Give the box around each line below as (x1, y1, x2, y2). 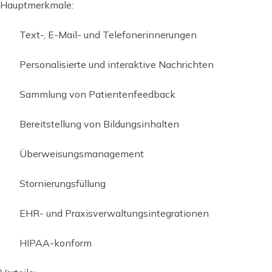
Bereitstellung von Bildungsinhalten (19, 117, 179, 130)
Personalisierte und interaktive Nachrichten (19, 58, 214, 70)
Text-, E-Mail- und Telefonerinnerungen (19, 28, 197, 41)
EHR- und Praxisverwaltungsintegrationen (19, 206, 209, 219)
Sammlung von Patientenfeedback (19, 87, 175, 100)
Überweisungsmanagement (19, 147, 144, 160)
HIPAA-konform (19, 236, 92, 249)
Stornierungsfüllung (19, 177, 106, 189)
